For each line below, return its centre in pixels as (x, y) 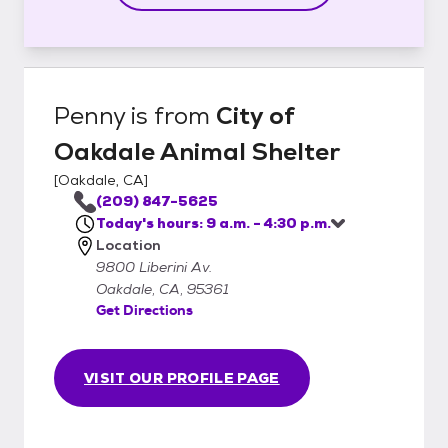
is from (170, 115)
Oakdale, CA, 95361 (162, 288)
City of (255, 115)
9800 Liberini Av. (154, 266)
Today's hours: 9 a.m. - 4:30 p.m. (213, 222)
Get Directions (144, 309)
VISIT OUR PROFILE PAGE (182, 377)
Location (128, 244)
